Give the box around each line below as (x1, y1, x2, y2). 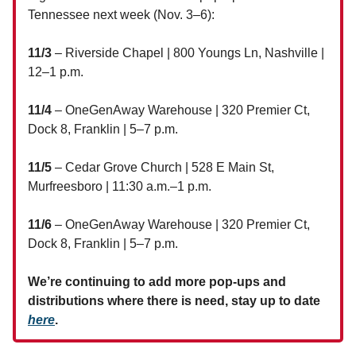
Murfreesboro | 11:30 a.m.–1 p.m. (28, 179, 211, 193)
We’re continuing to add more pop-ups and (28, 274, 286, 288)
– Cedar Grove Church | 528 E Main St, (52, 160, 274, 174)
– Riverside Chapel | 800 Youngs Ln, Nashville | (52, 45, 324, 60)
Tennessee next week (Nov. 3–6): (28, 7, 215, 21)
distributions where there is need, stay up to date (28, 293, 320, 308)
